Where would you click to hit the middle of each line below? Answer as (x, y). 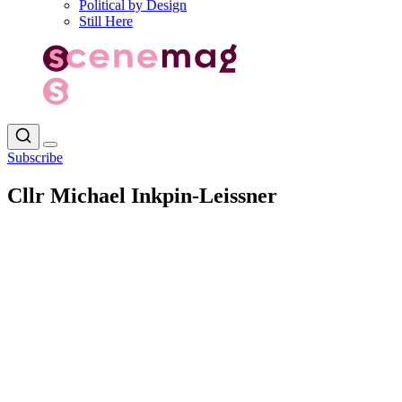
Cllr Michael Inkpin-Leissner (142, 195)
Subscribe (35, 157)
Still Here (106, 21)
